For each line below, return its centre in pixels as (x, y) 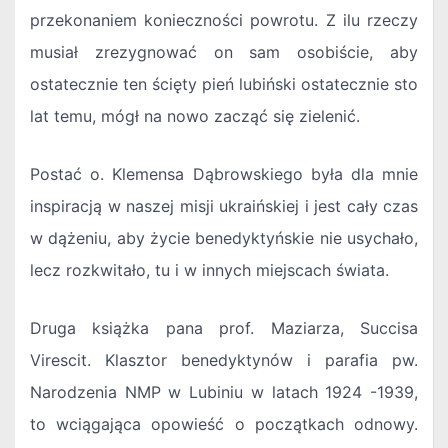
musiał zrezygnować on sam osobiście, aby (224, 52)
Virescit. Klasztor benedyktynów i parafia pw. (224, 360)
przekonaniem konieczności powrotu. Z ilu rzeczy (224, 20)
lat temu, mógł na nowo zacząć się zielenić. (195, 116)
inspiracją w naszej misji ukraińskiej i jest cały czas (224, 206)
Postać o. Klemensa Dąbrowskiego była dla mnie (224, 174)
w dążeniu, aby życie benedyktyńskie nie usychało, (224, 238)
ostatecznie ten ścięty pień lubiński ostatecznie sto (224, 84)
